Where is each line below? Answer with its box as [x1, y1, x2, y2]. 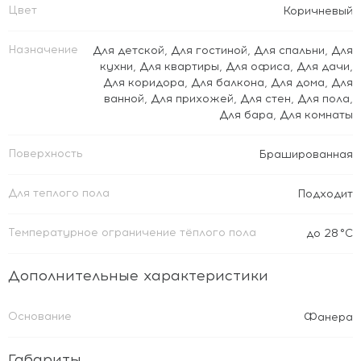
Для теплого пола [8, 186, 110, 200]
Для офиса [226, 60, 290, 73]
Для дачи [297, 60, 350, 73]
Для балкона [191, 76, 264, 89]
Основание [8, 309, 72, 323]
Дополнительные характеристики [8, 267, 268, 284]
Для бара [219, 108, 273, 122]
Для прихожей [151, 92, 234, 106]
